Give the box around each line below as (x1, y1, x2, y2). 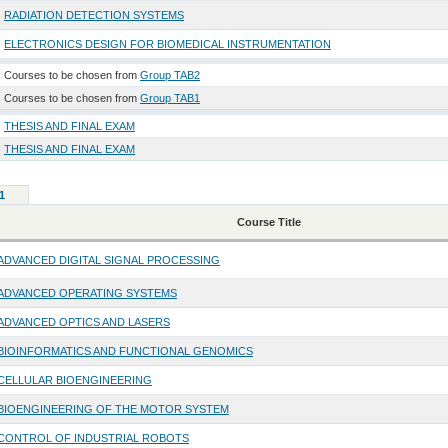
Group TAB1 (139, 92, 200, 105)
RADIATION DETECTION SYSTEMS (3, 9, 184, 22)
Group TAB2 (139, 69, 200, 82)
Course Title (237, 216, 302, 229)
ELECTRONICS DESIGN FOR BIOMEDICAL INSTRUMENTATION (3, 38, 331, 51)
